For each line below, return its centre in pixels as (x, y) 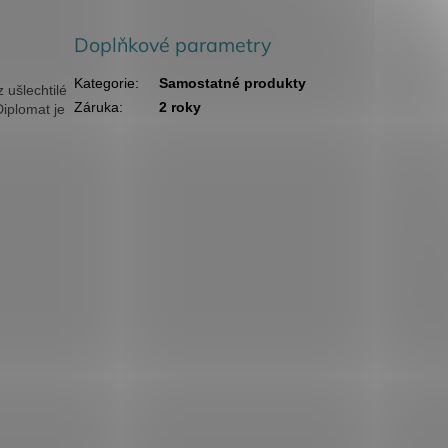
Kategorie (105, 83)
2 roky (180, 107)
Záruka (97, 107)
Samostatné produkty (233, 83)
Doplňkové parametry (173, 44)
